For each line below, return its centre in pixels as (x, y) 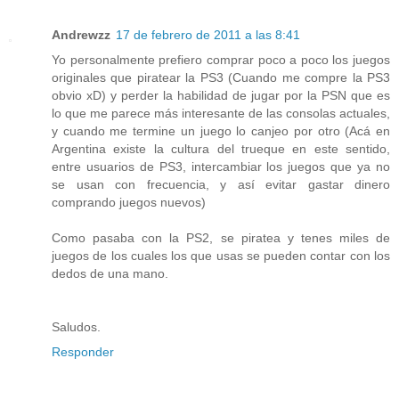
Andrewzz (81, 35)
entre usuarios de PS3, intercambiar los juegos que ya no (221, 167)
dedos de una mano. (110, 274)
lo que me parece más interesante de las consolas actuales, (221, 114)
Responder (83, 352)
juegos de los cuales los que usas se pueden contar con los (221, 256)
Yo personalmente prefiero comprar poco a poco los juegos (221, 60)
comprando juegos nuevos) (129, 203)
